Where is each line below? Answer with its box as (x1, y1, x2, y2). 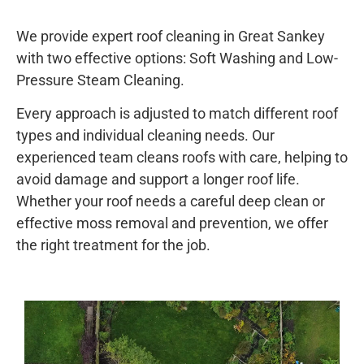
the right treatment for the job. (16, 236, 210, 254)
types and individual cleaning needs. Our (16, 127, 275, 145)
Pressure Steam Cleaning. (16, 71, 184, 89)
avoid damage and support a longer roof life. (16, 171, 300, 188)
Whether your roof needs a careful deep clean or (16, 193, 325, 210)
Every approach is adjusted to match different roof (16, 105, 338, 123)
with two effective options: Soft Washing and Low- (16, 49, 338, 67)
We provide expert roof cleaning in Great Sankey (16, 27, 325, 45)
